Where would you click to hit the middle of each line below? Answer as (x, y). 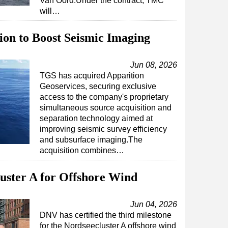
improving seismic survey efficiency (103, 129)
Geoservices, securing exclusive (98, 86)
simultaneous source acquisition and (106, 108)
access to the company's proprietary (104, 97)
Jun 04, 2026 (154, 204)
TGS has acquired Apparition (92, 76)
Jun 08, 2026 (154, 65)
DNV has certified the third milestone (106, 215)
